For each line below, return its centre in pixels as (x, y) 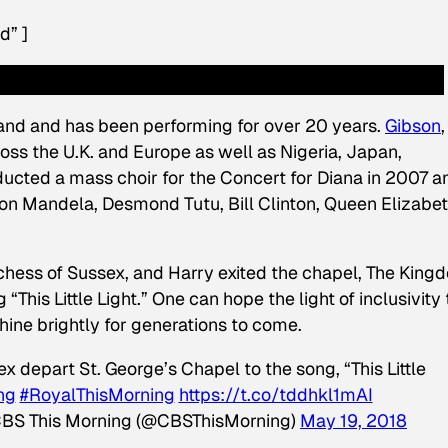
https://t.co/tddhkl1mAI (275, 395)
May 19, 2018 (353, 421)
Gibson (413, 125)
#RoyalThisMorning (97, 395)
